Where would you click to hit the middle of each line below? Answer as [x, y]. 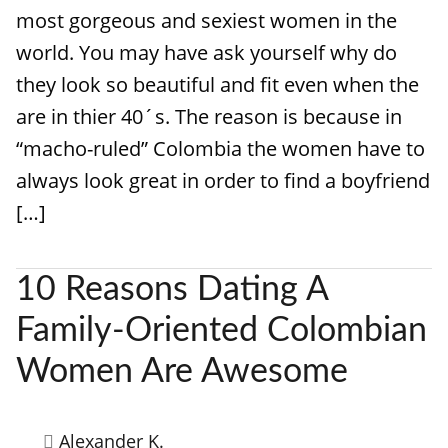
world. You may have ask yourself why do [206, 52]
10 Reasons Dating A [172, 290]
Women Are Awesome [182, 372]
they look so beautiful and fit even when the [217, 84]
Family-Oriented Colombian [221, 331]
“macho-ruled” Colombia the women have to [220, 148]
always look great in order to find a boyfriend [223, 180]
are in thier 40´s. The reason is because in [209, 116]
